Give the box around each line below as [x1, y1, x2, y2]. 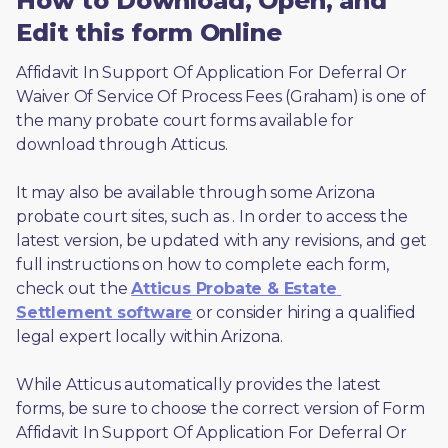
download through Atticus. [16, 134, 232, 154]
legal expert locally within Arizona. [16, 326, 283, 346]
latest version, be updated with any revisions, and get [16, 230, 428, 250]
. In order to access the [232, 206, 408, 226]
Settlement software [16, 302, 193, 322]
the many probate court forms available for [16, 110, 354, 130]
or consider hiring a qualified [192, 302, 417, 322]
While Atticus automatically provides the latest [16, 374, 381, 394]
